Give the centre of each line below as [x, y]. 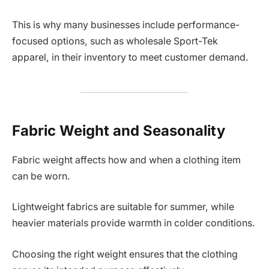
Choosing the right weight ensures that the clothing [125, 254]
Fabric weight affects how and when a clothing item [126, 160]
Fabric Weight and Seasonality [119, 130]
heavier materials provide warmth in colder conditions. [134, 223]
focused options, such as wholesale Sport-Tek [115, 41]
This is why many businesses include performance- [126, 25]
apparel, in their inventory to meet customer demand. [130, 57]
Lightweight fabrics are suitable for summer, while [123, 207]
